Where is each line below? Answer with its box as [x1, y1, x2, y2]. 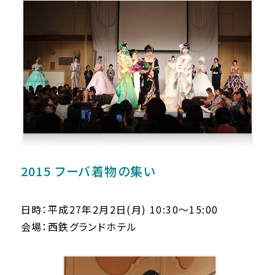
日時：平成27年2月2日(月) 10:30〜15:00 [20, 202, 219, 217]
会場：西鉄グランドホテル [20, 219, 137, 234]
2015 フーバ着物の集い [20, 162, 156, 180]
